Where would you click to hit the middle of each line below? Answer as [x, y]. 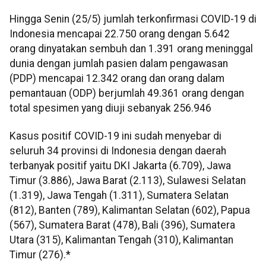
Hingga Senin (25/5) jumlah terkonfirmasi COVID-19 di [133, 19]
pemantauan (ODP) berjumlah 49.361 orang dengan [127, 93]
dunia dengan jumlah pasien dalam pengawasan [119, 63]
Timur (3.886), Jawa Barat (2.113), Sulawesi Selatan [128, 181]
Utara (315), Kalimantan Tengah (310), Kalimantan [121, 240]
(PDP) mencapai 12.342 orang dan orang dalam [117, 78]
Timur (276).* [40, 255]
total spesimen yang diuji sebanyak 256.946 [110, 108]
